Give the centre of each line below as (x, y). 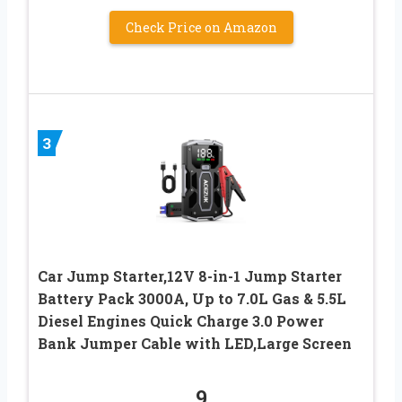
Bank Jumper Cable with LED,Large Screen (195, 344)
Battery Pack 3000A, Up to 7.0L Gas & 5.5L (192, 299)
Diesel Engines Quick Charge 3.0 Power (181, 321)
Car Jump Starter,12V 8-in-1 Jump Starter (190, 276)
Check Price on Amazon (201, 27)
